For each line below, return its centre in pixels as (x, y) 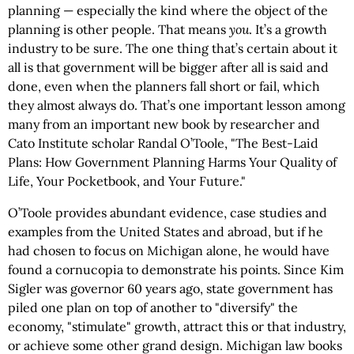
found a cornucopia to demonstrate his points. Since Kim (176, 269)
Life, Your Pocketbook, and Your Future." (127, 181)
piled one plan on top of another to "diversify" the (153, 307)
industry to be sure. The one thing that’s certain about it (173, 48)
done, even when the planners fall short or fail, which (164, 86)
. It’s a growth (288, 29)
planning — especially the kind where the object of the (168, 10)
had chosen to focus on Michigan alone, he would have (169, 250)
